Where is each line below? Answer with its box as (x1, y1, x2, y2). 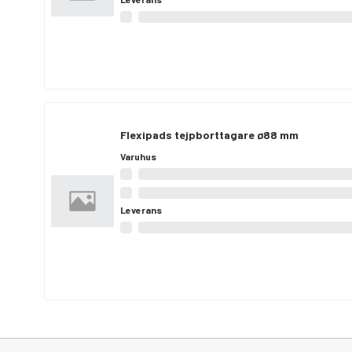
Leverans (120, 204, 162, 215)
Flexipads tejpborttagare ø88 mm (120, 128, 299, 141)
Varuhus (120, 151, 156, 162)
